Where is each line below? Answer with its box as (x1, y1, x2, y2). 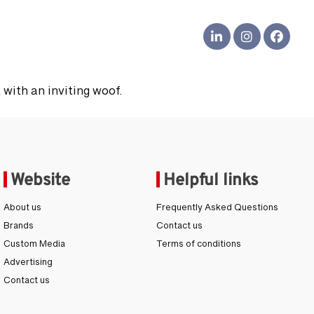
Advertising (4, 257, 53, 274)
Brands (4, 220, 34, 238)
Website (11, 170, 71, 192)
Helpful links (163, 170, 258, 192)
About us (4, 202, 42, 219)
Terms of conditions (156, 238, 241, 256)
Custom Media (4, 238, 66, 256)
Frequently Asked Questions (156, 202, 278, 219)
